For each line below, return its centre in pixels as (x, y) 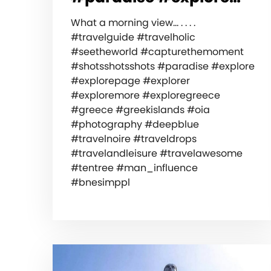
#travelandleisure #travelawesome (157, 153)
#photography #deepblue (135, 124)
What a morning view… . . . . (133, 22)
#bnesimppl (100, 182)
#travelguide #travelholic (133, 37)
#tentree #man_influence (134, 168)
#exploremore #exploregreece (145, 95)
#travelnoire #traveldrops (134, 139)
